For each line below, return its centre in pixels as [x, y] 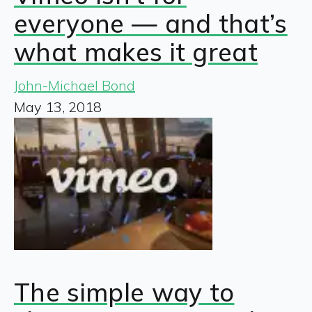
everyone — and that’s [151, 23]
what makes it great [136, 52]
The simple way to [124, 292]
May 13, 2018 [58, 107]
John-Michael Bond [75, 85]
